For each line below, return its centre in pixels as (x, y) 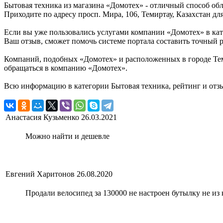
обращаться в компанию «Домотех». (66, 68)
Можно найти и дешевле (67, 136)
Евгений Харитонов (40, 174)
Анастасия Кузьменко (42, 117)
